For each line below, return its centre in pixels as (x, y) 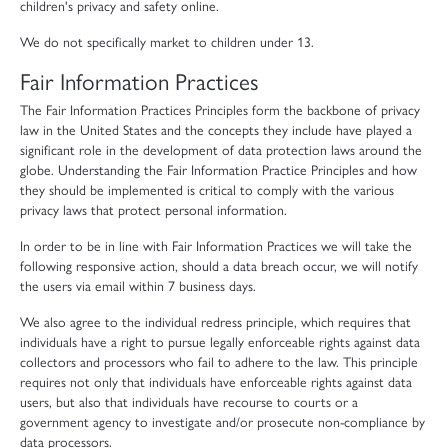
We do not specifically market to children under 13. (167, 40)
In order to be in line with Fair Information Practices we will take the (216, 244)
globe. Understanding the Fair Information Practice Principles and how (218, 168)
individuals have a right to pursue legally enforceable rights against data (220, 340)
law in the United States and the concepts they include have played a (216, 128)
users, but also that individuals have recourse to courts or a (189, 400)
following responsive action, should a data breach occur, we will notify (219, 264)
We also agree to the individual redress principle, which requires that (215, 320)
